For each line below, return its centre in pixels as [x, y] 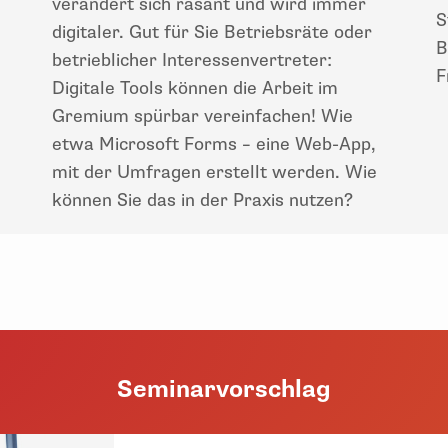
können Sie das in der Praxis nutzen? [205, 199]
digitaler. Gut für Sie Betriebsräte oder [212, 31]
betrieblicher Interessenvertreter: [192, 59]
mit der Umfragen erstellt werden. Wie [214, 171]
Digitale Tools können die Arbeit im [195, 87]
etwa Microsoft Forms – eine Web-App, [214, 143]
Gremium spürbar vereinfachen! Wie [202, 115]
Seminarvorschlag [224, 389]
